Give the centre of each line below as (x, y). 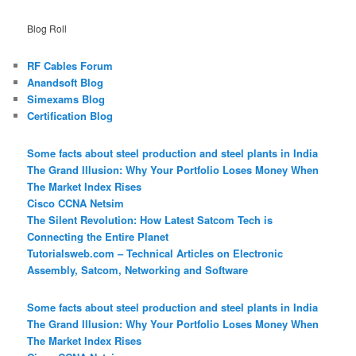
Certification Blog (70, 115)
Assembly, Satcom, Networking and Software (138, 270)
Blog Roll (47, 29)
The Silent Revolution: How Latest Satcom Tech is (150, 220)
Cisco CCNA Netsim (76, 203)
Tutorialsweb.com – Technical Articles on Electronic (155, 253)
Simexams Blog (66, 99)
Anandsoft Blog (66, 82)
